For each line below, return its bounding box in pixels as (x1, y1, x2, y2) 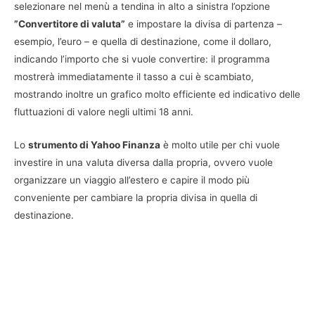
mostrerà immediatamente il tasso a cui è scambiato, (14, 71, 254, 83)
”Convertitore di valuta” (14, 18, 125, 30)
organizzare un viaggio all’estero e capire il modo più (14, 174, 250, 186)
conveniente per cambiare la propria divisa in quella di (14, 191, 257, 203)
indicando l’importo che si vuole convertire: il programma (14, 53, 270, 65)
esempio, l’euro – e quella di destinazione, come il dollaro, (14, 36, 271, 48)
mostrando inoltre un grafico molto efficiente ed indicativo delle (14, 89, 300, 101)
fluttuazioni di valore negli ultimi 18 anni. (14, 106, 193, 118)
